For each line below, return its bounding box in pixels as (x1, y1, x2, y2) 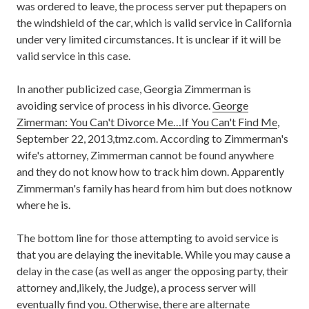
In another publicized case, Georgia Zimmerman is (17, 81, 251, 95)
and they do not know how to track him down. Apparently (17, 164, 284, 178)
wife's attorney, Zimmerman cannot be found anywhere (17, 148, 274, 161)
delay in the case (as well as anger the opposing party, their (17, 263, 288, 277)
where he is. (17, 197, 70, 211)
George (212, 98, 248, 112)
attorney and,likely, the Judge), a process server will (17, 280, 256, 294)
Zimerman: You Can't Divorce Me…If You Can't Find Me (17, 114, 277, 128)
